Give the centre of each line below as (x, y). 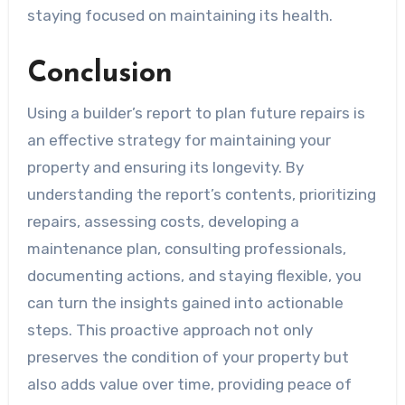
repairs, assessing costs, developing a (163, 221)
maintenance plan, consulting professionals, (186, 248)
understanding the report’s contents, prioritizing (201, 194)
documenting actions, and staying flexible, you (194, 275)
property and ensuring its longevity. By (165, 167)
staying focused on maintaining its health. (179, 16)
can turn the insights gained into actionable (185, 302)
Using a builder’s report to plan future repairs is (196, 113)
